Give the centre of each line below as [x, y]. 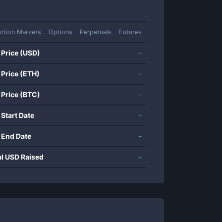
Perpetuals [96, 32]
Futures [130, 32]
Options [60, 32]
